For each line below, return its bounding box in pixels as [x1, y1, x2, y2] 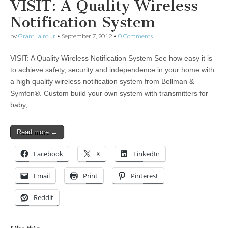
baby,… [10, 101, 35, 109]
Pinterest [131, 171, 158, 181]
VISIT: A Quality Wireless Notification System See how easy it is [10, 54, 212, 63]
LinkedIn [133, 149, 160, 159]
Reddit [34, 193, 53, 203]
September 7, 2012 [62, 32, 112, 40]
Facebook [34, 149, 63, 159]
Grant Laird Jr [18, 32, 55, 40]
